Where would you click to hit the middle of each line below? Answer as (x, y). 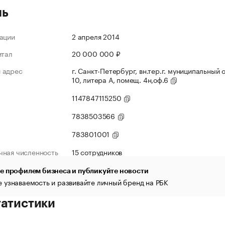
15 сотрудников (97, 152)
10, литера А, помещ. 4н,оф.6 (121, 79)
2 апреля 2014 (96, 36)
